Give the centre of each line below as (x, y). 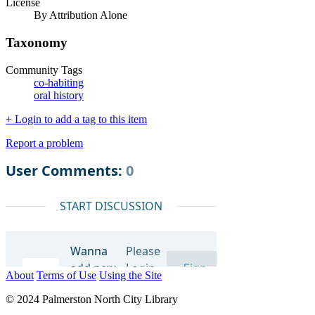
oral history (59, 95)
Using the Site (130, 275)
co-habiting (59, 82)
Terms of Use (66, 275)
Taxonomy (37, 43)
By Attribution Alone (81, 15)
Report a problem (44, 143)
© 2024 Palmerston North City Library (92, 299)
